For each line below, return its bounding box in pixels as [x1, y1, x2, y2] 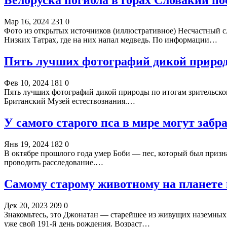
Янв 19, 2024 [4, 139, 49, 148]
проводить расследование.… [4, 158, 103, 167]
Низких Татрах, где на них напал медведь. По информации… [4, 35, 217, 45]
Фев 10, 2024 [4, 79, 49, 88]
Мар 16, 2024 [4, 17, 49, 26]
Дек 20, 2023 [4, 201, 48, 210]
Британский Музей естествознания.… [4, 97, 135, 106]
